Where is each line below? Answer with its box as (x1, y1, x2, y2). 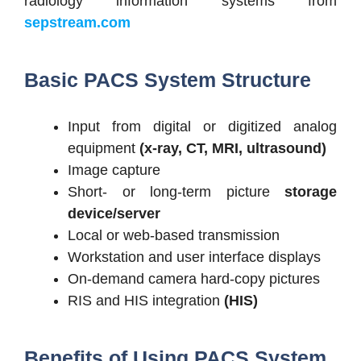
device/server (68, 205, 160, 222)
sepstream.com (24, 14, 131, 31)
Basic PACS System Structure (24, 68, 311, 91)
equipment (68, 139, 139, 156)
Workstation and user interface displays (68, 248, 321, 265)
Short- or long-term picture (68, 183, 284, 200)
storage (284, 183, 337, 200)
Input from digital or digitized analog (68, 118, 337, 135)
